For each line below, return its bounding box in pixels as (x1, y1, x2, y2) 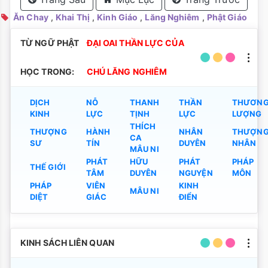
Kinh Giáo (97, 12, 138, 23)
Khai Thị (56, 12, 90, 23)
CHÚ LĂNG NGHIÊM (86, 66, 167, 77)
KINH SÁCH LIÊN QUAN (20, 237, 114, 248)
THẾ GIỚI (30, 162, 66, 172)
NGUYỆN (179, 168, 213, 178)
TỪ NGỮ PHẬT (20, 38, 80, 48)
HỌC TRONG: (20, 66, 77, 77)
